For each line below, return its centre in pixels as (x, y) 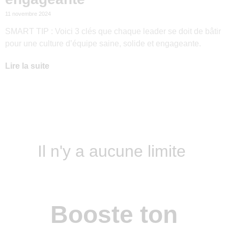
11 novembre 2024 (28, 14)
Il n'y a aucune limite (112, 151)
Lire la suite (27, 66)
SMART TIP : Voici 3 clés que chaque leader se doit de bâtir (113, 32)
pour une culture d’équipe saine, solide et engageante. (103, 44)
